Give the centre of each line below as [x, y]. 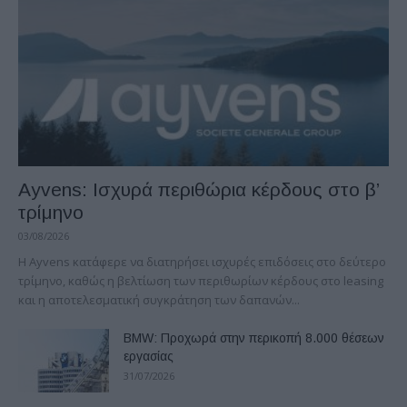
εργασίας [149, 356]
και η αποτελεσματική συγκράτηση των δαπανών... [159, 299]
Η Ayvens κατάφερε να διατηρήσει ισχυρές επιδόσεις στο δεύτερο [202, 261]
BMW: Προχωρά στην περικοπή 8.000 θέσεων [254, 338]
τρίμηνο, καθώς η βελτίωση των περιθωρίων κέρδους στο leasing [201, 280]
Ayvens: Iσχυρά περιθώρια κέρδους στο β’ [199, 189]
